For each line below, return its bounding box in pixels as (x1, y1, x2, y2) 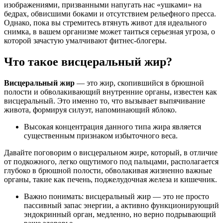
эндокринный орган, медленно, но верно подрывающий (24, 210, 216, 219)
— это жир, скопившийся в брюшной (75, 78, 204, 87)
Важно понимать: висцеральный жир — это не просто (24, 192, 209, 201)
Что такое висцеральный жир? (4, 55, 172, 68)
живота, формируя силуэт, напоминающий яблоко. (4, 105, 177, 114)
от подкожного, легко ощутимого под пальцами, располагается (4, 157, 219, 166)
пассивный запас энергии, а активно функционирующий (24, 201, 219, 210)
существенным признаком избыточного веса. (24, 131, 178, 140)
